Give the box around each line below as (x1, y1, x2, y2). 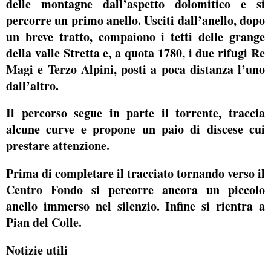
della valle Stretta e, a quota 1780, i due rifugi (6, 44, 248, 62)
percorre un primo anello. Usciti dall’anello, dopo (6, 11, 265, 29)
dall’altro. (6, 76, 59, 94)
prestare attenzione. (6, 137, 109, 155)
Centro (6, 181, 42, 198)
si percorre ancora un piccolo (83, 181, 265, 198)
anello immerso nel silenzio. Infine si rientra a (6, 197, 265, 215)
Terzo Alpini (47, 60, 114, 78)
